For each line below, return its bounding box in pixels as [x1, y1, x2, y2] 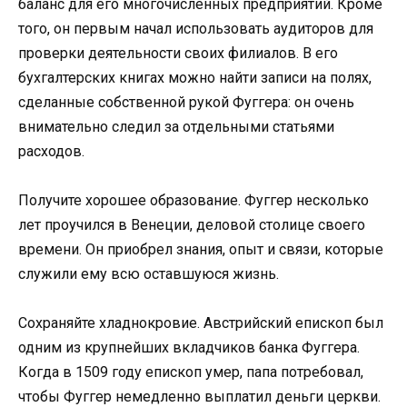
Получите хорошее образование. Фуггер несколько [18, 191, 369, 209]
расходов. [18, 142, 84, 160]
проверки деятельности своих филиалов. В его [18, 44, 338, 62]
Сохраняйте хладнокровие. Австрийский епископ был [18, 314, 383, 333]
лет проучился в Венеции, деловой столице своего [18, 215, 365, 233]
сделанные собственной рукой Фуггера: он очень [18, 93, 354, 111]
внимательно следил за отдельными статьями [18, 117, 334, 135]
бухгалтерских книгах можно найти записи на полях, [18, 68, 372, 86]
